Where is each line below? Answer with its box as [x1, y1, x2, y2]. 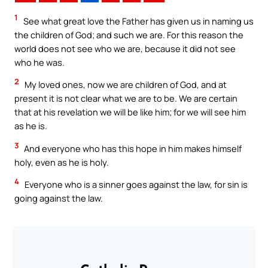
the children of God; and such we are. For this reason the [14, 28, 243, 41]
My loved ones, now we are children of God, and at [23, 78, 227, 91]
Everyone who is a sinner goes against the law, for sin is [23, 178, 248, 191]
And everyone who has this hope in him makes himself [22, 142, 242, 154]
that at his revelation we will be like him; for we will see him [14, 106, 246, 118]
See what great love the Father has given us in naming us [22, 14, 254, 27]
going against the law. [14, 192, 103, 205]
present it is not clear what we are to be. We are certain [14, 92, 237, 105]
